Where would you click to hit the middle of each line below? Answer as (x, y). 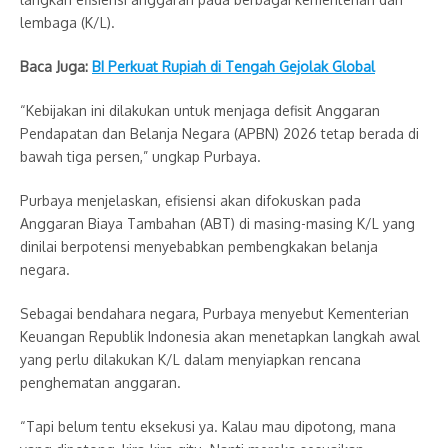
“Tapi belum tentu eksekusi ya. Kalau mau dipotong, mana (208, 427)
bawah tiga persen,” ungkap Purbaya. (140, 157)
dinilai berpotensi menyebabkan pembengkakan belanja (199, 247)
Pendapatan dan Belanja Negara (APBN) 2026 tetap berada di (219, 134)
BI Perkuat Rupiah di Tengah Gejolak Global (233, 67)
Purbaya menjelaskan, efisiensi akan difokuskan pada (190, 201)
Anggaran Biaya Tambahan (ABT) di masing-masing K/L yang (217, 224)
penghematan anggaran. (100, 383)
